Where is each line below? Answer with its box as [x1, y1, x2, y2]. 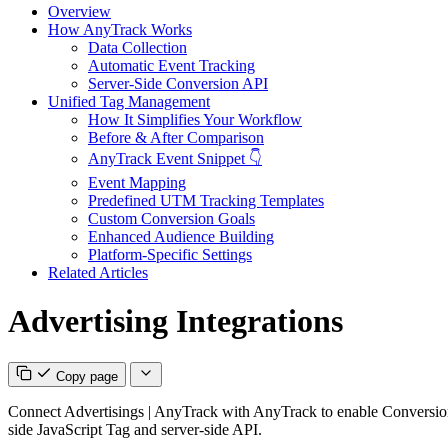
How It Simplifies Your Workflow [88, 110, 302, 128]
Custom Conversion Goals [88, 209, 255, 227]
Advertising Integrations [8, 303, 343, 340]
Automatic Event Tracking [88, 56, 255, 74]
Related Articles [48, 263, 148, 281]
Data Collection [88, 38, 187, 56]
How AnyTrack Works [48, 20, 192, 38]
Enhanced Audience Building [88, 227, 274, 245]
